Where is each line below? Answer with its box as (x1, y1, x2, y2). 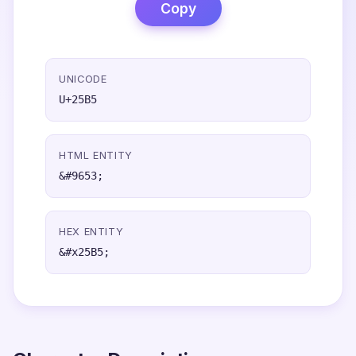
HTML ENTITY (59, 149, 133, 161)
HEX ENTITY (59, 226, 124, 238)
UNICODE (59, 73, 107, 85)
